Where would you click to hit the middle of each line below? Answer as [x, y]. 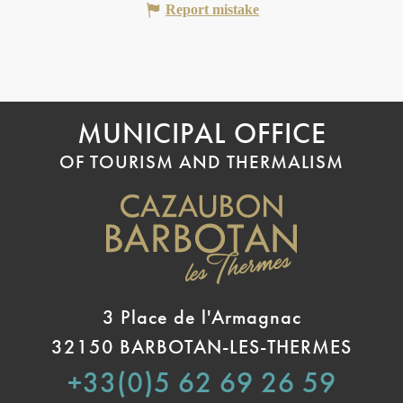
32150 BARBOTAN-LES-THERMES [201, 347]
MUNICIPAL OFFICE [201, 134]
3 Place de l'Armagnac [201, 318]
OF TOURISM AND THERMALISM [201, 162]
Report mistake [212, 10]
